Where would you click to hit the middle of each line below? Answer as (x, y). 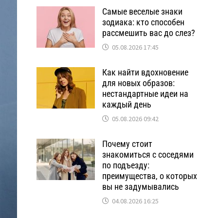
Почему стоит (127, 144)
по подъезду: (126, 165)
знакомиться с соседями (148, 154)
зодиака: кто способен (143, 22)
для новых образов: (138, 83)
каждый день (127, 104)
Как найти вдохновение (145, 72)
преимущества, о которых (149, 176)
